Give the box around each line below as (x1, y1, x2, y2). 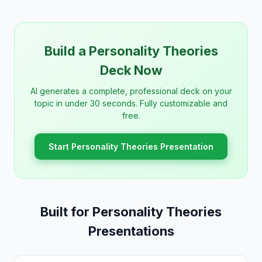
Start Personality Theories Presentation (49, 142, 213, 151)
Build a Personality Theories (44, 43, 218, 58)
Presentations (88, 223, 174, 239)
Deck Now (99, 63, 163, 78)
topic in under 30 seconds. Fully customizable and (35, 98, 227, 108)
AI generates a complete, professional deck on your (30, 86, 232, 96)
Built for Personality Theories (40, 204, 222, 219)
